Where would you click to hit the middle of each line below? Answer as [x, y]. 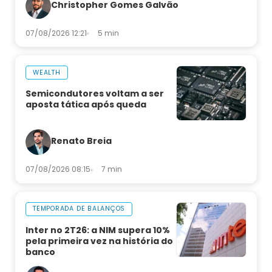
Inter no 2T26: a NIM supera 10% [98, 230]
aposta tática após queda [86, 105]
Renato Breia [81, 141]
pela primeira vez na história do [99, 241]
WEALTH [47, 72]
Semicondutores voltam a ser [95, 94]
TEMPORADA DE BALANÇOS [79, 209]
